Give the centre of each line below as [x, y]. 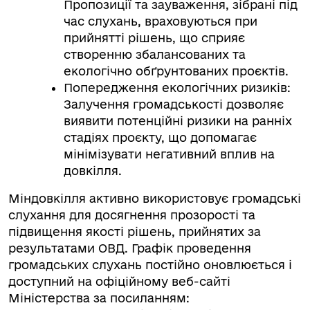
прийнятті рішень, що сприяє [154, 38]
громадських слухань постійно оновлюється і [150, 265]
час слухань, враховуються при [161, 21]
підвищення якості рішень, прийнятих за [135, 231]
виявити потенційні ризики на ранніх [178, 121]
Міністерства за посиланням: [99, 298]
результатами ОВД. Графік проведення [130, 248]
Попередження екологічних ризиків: [177, 88]
